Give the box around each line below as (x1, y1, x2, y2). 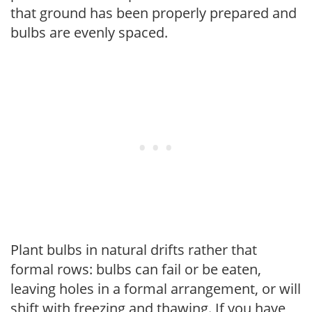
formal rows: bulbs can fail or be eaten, (10, 259, 261, 279)
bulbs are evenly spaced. (10, 22, 168, 42)
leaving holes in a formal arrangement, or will (10, 279, 301, 298)
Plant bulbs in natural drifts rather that (10, 240, 257, 259)
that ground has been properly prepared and (10, 3, 297, 22)
